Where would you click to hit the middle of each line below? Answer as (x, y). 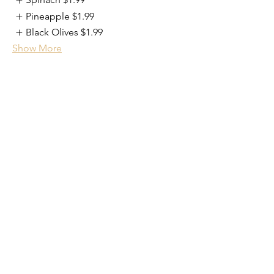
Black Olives (52, 32)
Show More (37, 48)
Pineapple (48, 16)
